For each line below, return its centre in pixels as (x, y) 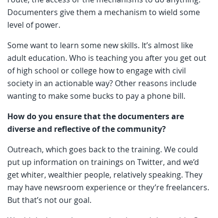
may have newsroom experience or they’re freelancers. (108, 187)
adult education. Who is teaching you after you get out (107, 58)
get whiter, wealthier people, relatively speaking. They (105, 174)
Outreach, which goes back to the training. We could (103, 149)
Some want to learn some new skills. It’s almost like (100, 45)
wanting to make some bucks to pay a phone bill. (96, 96)
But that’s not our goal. (50, 200)
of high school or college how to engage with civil (97, 70)
